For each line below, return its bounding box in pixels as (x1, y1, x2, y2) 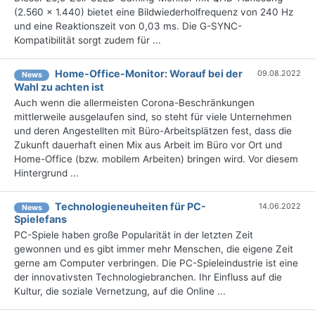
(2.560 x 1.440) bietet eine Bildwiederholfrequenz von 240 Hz (14, 6, 293, 18)
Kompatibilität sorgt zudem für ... (14, 34, 161, 46)
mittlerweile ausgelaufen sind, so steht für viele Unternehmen (14, 110, 292, 122)
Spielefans (14, 213, 67, 226)
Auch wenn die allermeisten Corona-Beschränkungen (14, 96, 255, 108)
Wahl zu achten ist (14, 80, 104, 93)
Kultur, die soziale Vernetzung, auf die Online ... (14, 285, 226, 297)
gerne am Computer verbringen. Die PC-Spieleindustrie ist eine (14, 257, 298, 269)
